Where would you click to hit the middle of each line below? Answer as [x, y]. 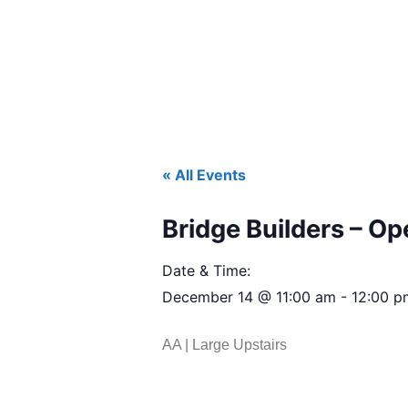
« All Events [204, 175]
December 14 [208, 297]
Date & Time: [206, 271]
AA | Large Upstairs [224, 345]
